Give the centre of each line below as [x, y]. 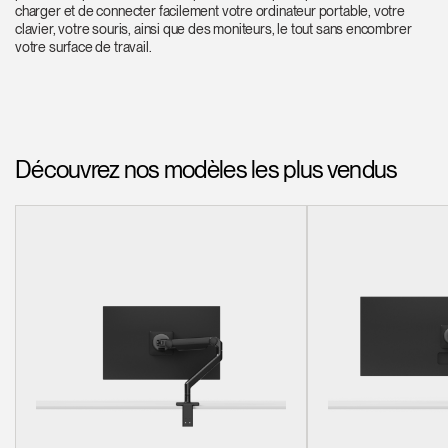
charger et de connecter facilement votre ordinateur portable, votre [210, 11]
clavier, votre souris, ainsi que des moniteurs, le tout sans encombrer [213, 29]
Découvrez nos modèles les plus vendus [206, 170]
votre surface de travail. [83, 47]
